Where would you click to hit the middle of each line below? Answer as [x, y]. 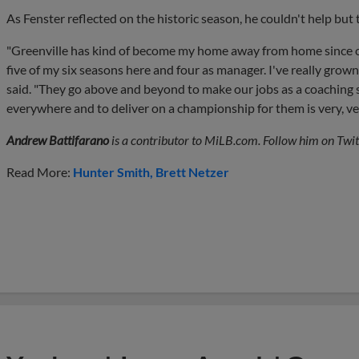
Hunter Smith [111, 172]
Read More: [40, 172]
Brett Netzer [192, 172]
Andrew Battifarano [58, 140]
